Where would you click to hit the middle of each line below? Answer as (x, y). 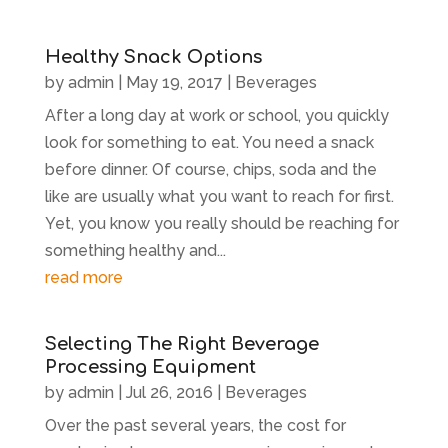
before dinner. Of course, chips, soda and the (210, 169)
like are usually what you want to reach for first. (219, 196)
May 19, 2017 (174, 82)
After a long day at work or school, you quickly (216, 115)
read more (83, 277)
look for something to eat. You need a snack (209, 142)
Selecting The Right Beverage (181, 343)
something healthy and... (135, 250)
